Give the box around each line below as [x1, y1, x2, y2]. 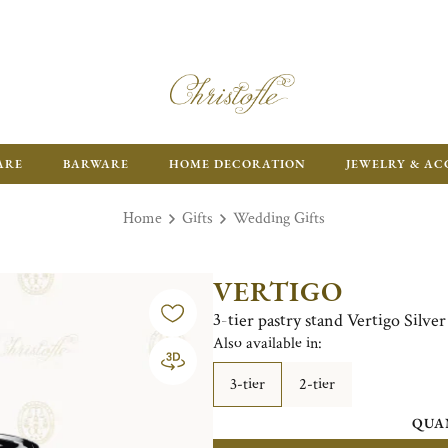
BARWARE [63, 156, 129, 172]
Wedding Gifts [233, 208, 325, 229]
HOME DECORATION [169, 156, 306, 172]
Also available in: [212, 333, 322, 354]
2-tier [298, 374, 335, 395]
